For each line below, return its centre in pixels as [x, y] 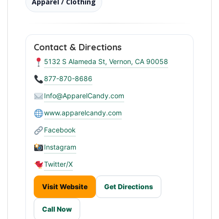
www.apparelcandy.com [83, 113]
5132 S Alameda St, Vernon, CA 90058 [106, 62]
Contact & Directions [78, 47]
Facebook [60, 130]
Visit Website [65, 187]
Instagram [60, 147]
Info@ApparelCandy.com [84, 96]
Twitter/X [58, 164]
